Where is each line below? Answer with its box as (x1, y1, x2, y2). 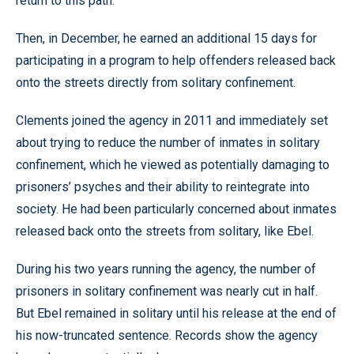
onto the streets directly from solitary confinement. (16, 74, 296, 90)
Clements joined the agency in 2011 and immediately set (16, 112, 328, 128)
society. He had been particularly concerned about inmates (16, 201, 337, 217)
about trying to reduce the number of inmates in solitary (16, 134, 320, 150)
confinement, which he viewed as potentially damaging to (16, 156, 330, 172)
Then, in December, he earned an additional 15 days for (16, 30, 317, 46)
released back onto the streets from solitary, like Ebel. (16, 223, 314, 239)
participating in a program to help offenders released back (16, 52, 336, 68)
